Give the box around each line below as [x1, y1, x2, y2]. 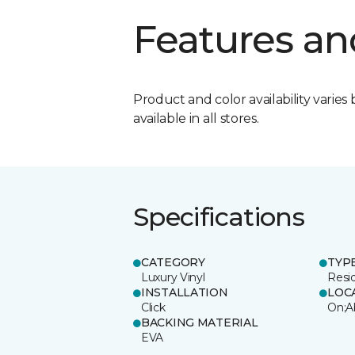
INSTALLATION [141, 284, 228, 300]
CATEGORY [141, 254, 205, 269]
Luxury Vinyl [141, 269, 205, 284]
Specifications [133, 200, 305, 232]
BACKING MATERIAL [141, 315, 258, 330]
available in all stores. [133, 110, 259, 126]
